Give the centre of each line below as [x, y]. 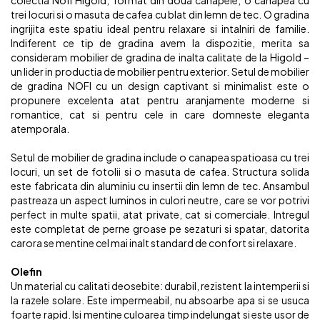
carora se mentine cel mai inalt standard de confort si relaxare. [154, 243]
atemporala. [40, 129]
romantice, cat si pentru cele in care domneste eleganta [160, 114]
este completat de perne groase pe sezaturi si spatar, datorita [160, 229]
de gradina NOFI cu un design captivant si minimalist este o [160, 86]
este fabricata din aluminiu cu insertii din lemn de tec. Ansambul [160, 186]
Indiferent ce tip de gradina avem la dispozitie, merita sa [160, 43]
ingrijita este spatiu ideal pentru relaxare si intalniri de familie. [160, 29]
